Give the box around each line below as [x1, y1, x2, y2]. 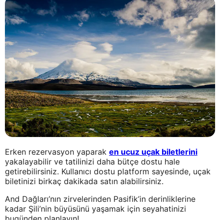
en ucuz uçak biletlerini [109, 146, 197, 157]
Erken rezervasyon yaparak [5, 146, 109, 157]
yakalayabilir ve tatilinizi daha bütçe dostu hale [5, 156, 180, 166]
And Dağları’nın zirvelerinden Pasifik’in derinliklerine [5, 193, 195, 204]
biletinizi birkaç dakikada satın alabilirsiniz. [5, 176, 164, 186]
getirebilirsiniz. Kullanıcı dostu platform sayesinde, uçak [5, 166, 211, 176]
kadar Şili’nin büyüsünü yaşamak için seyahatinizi [5, 203, 186, 214]
